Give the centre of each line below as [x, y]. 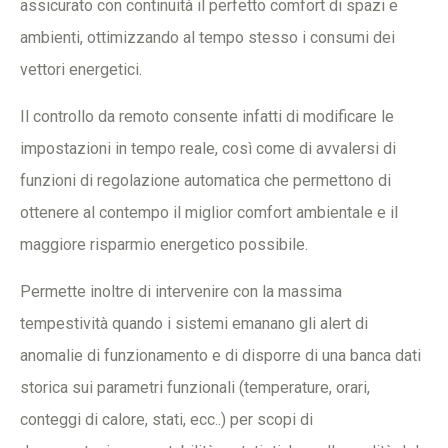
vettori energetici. [81, 69]
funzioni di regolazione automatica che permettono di [205, 180]
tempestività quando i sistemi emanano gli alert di [194, 323]
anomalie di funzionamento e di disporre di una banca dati [220, 355]
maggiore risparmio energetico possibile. [164, 244]
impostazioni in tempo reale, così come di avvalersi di [208, 148]
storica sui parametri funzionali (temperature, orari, [195, 387]
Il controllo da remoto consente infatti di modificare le [207, 116]
